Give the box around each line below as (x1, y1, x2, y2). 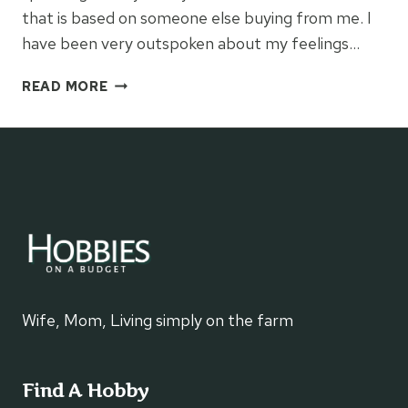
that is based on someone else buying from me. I (22, 6, 372, 28)
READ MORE (22, 76, 108, 95)
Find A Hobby (22, 380, 148, 403)
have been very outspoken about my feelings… (22, 32, 360, 54)
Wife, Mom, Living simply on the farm (22, 310, 293, 331)
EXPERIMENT (107, 136, 202, 154)
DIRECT (107, 178, 160, 196)
